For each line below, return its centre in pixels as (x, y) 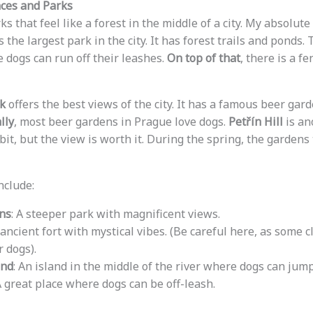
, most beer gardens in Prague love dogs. (121, 122)
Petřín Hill (255, 122)
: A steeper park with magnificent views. (115, 214)
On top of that (203, 58)
